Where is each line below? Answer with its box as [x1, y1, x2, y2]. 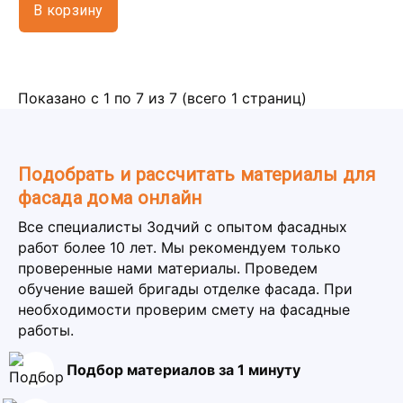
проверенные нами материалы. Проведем [18, 259, 318, 277]
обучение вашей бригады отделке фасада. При [18, 280, 353, 298]
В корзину [33, 2, 103, 19]
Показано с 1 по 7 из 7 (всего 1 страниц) [18, 89, 307, 107]
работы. [18, 321, 74, 339]
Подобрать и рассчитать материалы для [18, 164, 376, 185]
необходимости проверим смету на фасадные [18, 300, 350, 318]
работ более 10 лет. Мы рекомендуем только [18, 238, 341, 256]
